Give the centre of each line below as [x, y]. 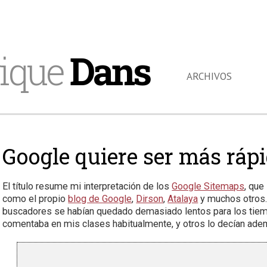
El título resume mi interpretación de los [87, 186]
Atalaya [183, 199]
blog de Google [100, 199]
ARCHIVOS [209, 76]
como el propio [35, 199]
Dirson [150, 199]
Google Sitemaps [208, 186]
